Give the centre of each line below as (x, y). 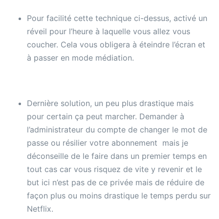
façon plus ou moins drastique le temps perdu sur (119, 195)
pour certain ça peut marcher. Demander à (106, 116)
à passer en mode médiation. (80, 57)
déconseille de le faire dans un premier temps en (117, 156)
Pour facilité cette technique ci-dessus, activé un (117, 18)
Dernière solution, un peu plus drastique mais (110, 103)
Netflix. (40, 208)
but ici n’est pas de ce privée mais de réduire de (116, 182)
